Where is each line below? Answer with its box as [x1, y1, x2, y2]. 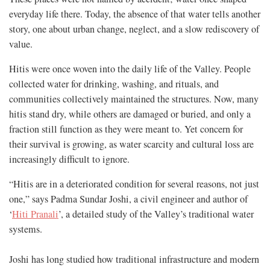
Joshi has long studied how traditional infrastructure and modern [9, 252, 259, 266]
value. [9, 37, 33, 51]
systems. [9, 222, 42, 236]
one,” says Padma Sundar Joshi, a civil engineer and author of [9, 192, 248, 206]
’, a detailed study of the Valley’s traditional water [58, 207, 254, 221]
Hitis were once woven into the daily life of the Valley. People [9, 61, 251, 75]
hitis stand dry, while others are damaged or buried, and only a [9, 107, 251, 121]
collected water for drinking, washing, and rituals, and [9, 77, 219, 90]
